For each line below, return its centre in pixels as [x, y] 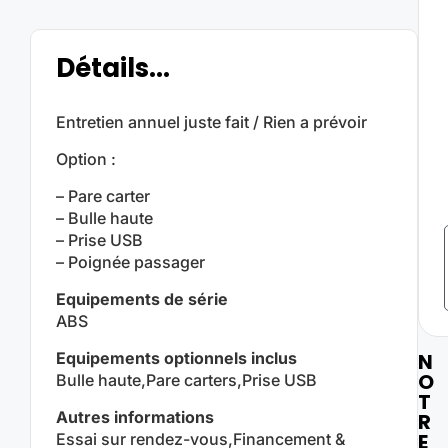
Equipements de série [142, 299]
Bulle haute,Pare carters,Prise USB [186, 380]
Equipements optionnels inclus [176, 358]
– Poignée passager [130, 262]
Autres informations [135, 417]
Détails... [113, 68]
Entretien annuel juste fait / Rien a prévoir [211, 122]
